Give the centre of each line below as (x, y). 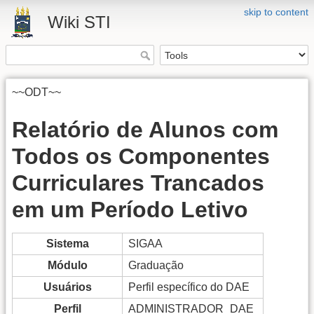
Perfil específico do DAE (189, 287)
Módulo (67, 265)
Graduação (156, 265)
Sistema (67, 243)
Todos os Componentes (141, 156)
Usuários (67, 287)
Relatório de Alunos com (145, 129)
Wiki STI (79, 22)
